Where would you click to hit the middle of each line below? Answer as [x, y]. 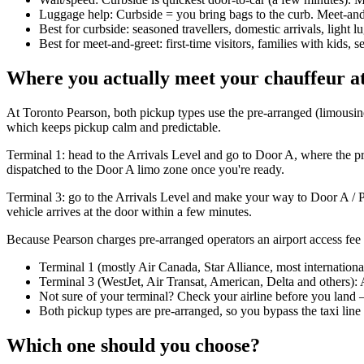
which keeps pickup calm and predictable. [114, 128]
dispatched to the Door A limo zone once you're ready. [145, 170]
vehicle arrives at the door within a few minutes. [129, 212]
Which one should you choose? [133, 345]
